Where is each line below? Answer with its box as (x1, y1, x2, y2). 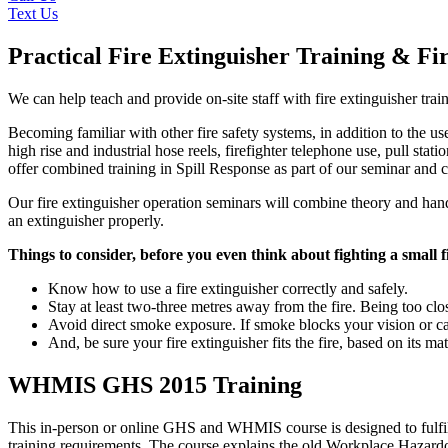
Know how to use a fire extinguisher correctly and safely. (48, 279, 408, 297)
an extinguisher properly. (8, 211, 164, 229)
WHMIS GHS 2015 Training (8, 371, 302, 398)
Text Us (8, 5, 58, 22)
